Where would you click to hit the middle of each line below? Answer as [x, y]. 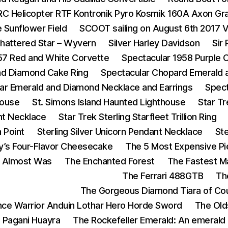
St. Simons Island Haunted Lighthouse [109, 102]
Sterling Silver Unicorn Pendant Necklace [120, 132]
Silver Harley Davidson [154, 43]
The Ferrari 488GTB [163, 176]
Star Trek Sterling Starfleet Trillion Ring [138, 117]
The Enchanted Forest [109, 161]
